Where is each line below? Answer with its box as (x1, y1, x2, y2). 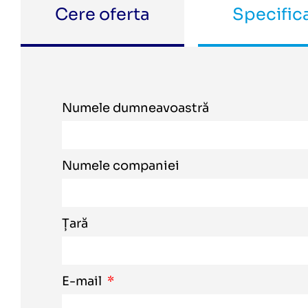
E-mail (62, 274, 104, 289)
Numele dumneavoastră (62, 100, 209, 115)
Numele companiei (62, 158, 179, 173)
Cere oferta (55, 4, 150, 25)
